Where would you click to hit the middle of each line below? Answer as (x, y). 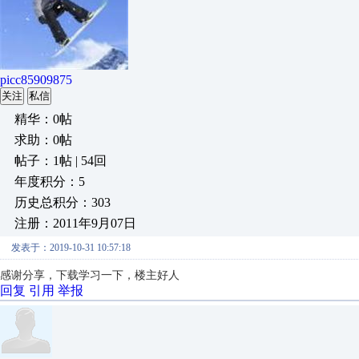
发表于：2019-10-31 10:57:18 (71, 248)
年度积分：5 (50, 182)
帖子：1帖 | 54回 (61, 161)
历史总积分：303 (63, 202)
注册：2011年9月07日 (75, 223)
